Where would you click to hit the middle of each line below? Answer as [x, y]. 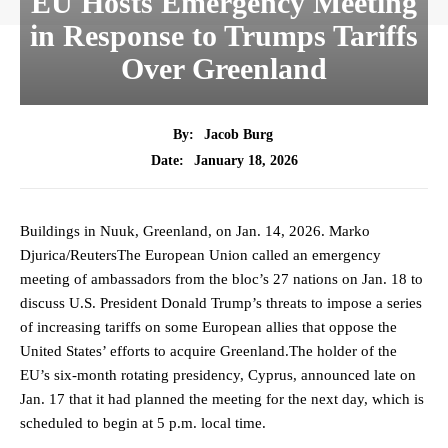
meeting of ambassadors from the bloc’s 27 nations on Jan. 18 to [221, 279]
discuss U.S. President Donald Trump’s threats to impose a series [221, 303]
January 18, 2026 [245, 160]
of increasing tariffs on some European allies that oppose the [208, 327]
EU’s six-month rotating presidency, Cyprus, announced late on [218, 375]
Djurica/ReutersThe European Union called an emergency [200, 255]
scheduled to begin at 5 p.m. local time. [143, 423]
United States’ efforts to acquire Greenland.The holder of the [208, 351]
